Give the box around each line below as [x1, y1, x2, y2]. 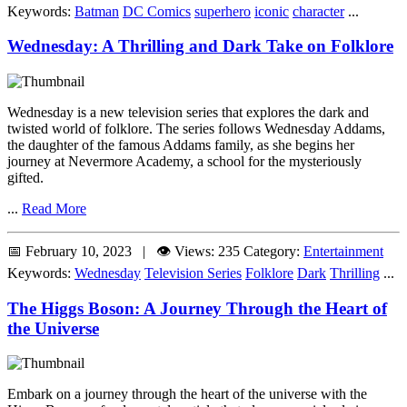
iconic [254, 3, 289, 19]
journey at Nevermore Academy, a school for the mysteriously [7, 153, 362, 169]
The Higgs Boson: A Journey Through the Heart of [7, 298, 387, 318]
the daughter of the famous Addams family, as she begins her [7, 136, 354, 153]
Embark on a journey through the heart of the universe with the [7, 386, 367, 402]
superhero [194, 3, 251, 19]
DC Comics [123, 3, 191, 19]
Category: [243, 243, 303, 259]
